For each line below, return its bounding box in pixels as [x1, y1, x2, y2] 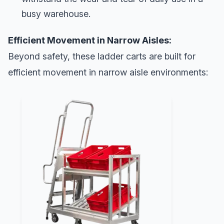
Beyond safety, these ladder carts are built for [8, 50, 195, 61]
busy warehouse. [21, 8, 90, 19]
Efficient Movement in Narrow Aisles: [8, 34, 171, 45]
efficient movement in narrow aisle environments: [8, 66, 208, 77]
